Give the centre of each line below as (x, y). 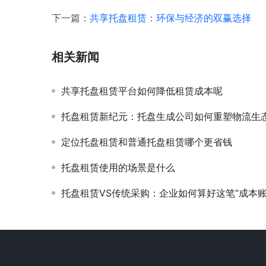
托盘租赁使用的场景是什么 (118, 168)
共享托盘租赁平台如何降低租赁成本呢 (142, 91)
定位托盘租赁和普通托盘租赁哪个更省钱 (147, 142)
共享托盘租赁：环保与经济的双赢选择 (170, 18)
